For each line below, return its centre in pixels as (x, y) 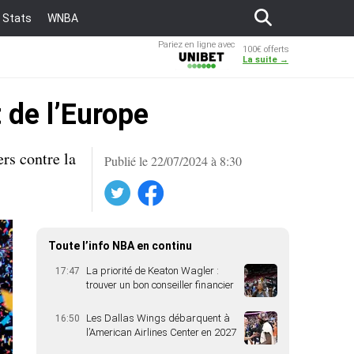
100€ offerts (266, 49)
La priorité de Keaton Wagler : (153, 271)
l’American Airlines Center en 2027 (161, 332)
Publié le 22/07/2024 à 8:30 (173, 161)
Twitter (65, 188)
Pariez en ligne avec (196, 45)
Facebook (105, 188)
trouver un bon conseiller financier (160, 285)
